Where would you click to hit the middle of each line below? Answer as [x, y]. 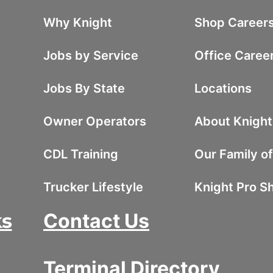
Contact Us [96, 221]
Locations [223, 88]
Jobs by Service [91, 55]
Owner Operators [95, 121]
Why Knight [78, 22]
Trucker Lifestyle [93, 187]
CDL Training [81, 154]
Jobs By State [84, 88]
